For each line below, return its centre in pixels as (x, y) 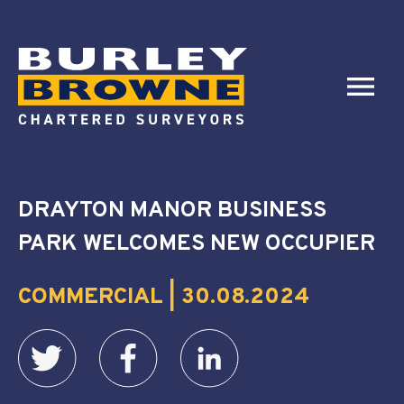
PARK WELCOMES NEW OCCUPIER (197, 244)
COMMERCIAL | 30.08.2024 (164, 298)
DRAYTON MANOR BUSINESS (172, 211)
